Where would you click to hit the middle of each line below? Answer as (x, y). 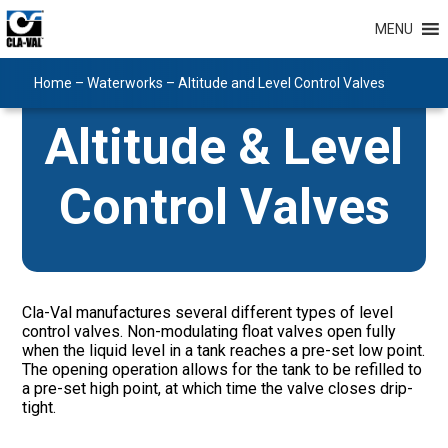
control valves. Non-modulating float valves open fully (209, 331)
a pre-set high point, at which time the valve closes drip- (218, 388)
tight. (39, 407)
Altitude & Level (224, 147)
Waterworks (124, 83)
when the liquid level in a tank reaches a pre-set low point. (224, 350)
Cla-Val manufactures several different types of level (208, 312)
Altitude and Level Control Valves (281, 83)
